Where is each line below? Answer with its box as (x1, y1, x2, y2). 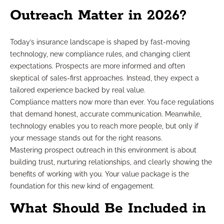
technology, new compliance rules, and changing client (10, 50, 190, 58)
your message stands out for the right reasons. (10, 134, 162, 142)
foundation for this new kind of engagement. (10, 182, 154, 190)
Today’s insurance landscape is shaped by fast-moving (10, 38, 190, 46)
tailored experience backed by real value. (10, 86, 145, 94)
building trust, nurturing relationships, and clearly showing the (10, 158, 212, 166)
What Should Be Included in (10, 199, 206, 218)
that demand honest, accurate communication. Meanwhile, (10, 110, 201, 118)
